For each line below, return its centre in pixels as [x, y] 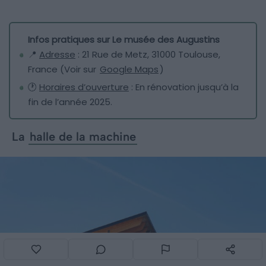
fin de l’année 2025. [70, 102]
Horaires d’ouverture [84, 87]
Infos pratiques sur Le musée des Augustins [124, 40]
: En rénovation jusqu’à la [184, 87]
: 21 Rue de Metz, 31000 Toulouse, [148, 55]
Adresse [57, 55]
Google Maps [129, 69]
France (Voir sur [63, 69]
